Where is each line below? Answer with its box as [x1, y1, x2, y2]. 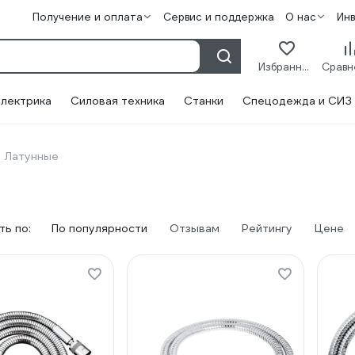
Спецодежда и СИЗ [242, 94, 352, 108]
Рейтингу [242, 221, 292, 235]
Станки [184, 94, 223, 108]
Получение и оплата [32, 10, 143, 24]
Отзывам [170, 221, 219, 235]
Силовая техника [71, 94, 165, 108]
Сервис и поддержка [163, 10, 274, 24]
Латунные [5, 149, 59, 163]
